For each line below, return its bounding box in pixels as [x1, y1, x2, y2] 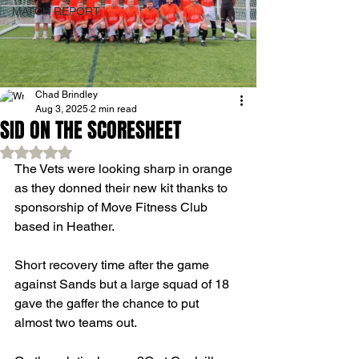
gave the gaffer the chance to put [14, 296, 202, 311]
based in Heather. [14, 219, 115, 234]
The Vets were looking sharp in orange [14, 161, 236, 176]
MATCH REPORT [12, 5, 100, 18]
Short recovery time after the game [14, 257, 212, 272]
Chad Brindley [35, 89, 98, 100]
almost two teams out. [14, 315, 137, 330]
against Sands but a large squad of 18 [14, 276, 232, 292]
